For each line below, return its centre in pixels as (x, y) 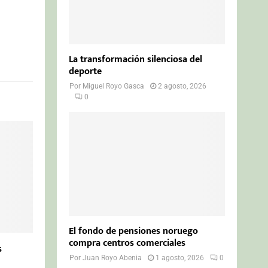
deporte (86, 71)
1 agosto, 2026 (180, 258)
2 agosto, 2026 (182, 86)
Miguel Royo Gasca (114, 86)
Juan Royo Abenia (112, 258)
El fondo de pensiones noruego (134, 231)
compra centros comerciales (127, 243)
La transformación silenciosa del (136, 59)
